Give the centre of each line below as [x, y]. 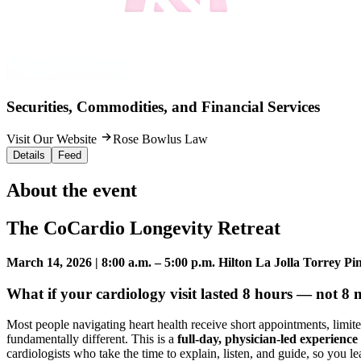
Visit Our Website [53, 139]
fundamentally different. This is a [92, 339]
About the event [72, 191]
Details [29, 156]
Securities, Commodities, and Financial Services [163, 106]
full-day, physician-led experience [268, 339]
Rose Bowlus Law [160, 139]
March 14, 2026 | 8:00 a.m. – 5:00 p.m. [111, 263]
